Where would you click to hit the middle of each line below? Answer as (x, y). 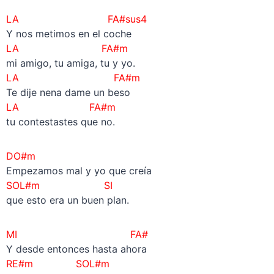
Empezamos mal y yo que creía (79, 170)
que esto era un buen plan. (67, 200)
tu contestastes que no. (60, 121)
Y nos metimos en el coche (68, 33)
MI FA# (77, 234)
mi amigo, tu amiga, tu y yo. (70, 63)
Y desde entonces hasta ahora (76, 249)
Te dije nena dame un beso (68, 92)
